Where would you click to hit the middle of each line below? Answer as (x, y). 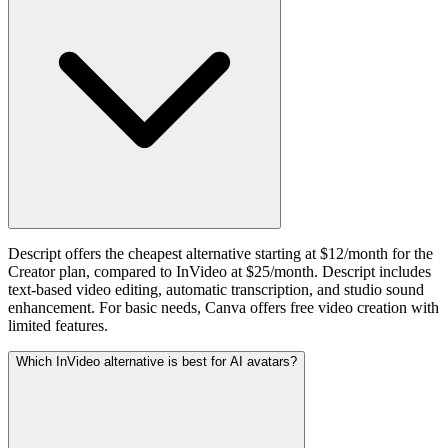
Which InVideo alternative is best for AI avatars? (156, 361)
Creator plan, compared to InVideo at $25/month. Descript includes (219, 271)
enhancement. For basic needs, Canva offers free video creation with (223, 307)
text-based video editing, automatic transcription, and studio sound (216, 289)
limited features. (58, 325)
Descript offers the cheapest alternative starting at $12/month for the (220, 253)
